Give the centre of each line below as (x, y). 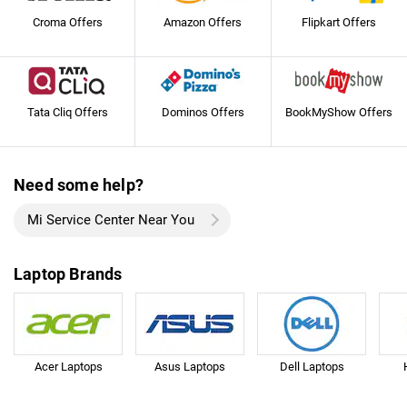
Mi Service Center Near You (111, 219)
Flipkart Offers (339, 23)
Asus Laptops (190, 366)
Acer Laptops (68, 366)
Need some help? (79, 184)
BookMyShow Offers (339, 112)
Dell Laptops (312, 366)
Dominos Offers (203, 112)
